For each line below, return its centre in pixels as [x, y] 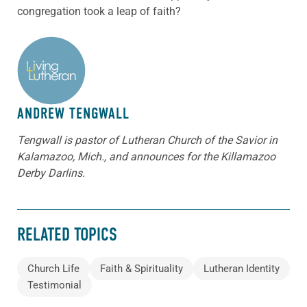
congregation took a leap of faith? [99, 11]
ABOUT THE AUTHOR [75, 62]
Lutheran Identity [242, 268]
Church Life [53, 268]
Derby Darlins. [51, 173]
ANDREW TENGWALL [73, 113]
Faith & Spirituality [142, 268]
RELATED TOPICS [67, 235]
